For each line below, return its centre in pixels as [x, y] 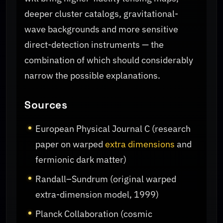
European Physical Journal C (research [113, 129]
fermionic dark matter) [81, 160]
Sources [46, 105]
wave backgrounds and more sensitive [101, 29]
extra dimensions [140, 144]
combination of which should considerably [109, 60]
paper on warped [70, 144]
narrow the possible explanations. [92, 75]
